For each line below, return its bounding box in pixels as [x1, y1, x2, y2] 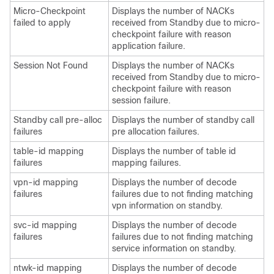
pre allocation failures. [112, 127, 199, 136]
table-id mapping [13, 146, 84, 156]
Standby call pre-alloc [13, 115, 102, 125]
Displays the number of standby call [112, 115, 254, 125]
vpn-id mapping [13, 177, 78, 187]
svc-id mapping [13, 220, 77, 230]
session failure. [112, 95, 171, 105]
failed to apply [13, 18, 70, 28]
